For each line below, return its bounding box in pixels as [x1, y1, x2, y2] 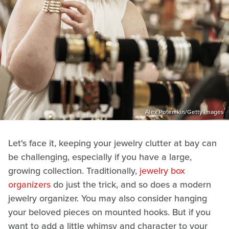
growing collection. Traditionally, [8, 164, 140, 177]
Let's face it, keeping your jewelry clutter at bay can [8, 136, 217, 150]
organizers [8, 177, 51, 191]
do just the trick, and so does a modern [51, 177, 211, 191]
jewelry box [140, 164, 185, 177]
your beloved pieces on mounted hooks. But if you [8, 205, 211, 219]
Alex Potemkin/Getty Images [145, 107, 224, 117]
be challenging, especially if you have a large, [8, 150, 192, 164]
